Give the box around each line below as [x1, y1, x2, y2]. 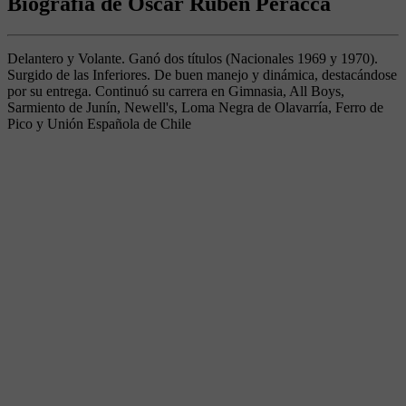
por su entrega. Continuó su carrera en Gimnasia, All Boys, [7, 82, 344, 99]
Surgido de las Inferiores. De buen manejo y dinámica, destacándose [7, 66, 397, 82]
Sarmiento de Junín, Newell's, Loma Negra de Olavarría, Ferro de [7, 99, 383, 115]
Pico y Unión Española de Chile [7, 115, 191, 131]
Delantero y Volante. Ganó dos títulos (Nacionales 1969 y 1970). [7, 50, 378, 66]
